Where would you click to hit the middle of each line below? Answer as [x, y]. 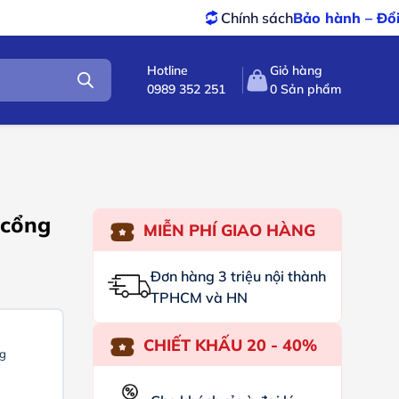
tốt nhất [339, 18]
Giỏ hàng [297, 70]
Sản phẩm [309, 89]
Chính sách [145, 18]
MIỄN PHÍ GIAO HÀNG [229, 230]
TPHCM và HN [199, 297]
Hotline [168, 70]
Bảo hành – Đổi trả [247, 18]
